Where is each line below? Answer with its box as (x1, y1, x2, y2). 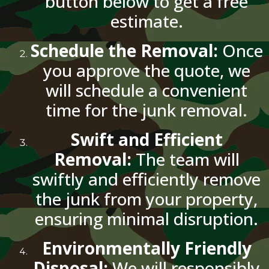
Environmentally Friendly (41, 237, 252, 260)
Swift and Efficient (70, 128, 223, 151)
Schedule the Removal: (30, 39, 222, 62)
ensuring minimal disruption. (35, 207, 258, 231)
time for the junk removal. (46, 98, 247, 122)
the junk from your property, (35, 187, 258, 211)
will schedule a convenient (46, 79, 247, 102)
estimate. (110, 10, 183, 33)
